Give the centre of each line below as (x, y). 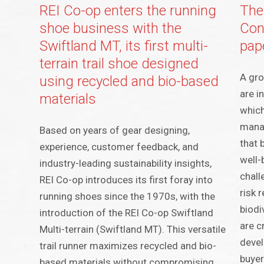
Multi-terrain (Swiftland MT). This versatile (133, 230)
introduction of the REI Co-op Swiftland (127, 213)
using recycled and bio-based (129, 82)
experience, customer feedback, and (119, 147)
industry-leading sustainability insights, (126, 164)
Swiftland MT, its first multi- (124, 46)
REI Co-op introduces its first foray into (126, 180)
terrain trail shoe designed (119, 64)
